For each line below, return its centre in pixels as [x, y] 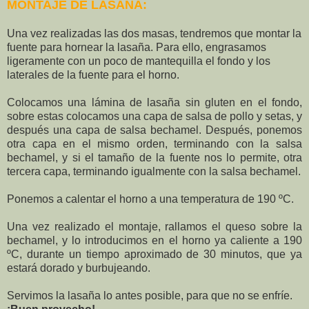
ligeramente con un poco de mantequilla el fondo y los [139, 61]
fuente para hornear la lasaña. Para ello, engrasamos [137, 48]
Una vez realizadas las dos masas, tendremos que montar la [154, 34]
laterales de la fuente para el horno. [93, 75]
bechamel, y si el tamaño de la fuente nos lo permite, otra [154, 158]
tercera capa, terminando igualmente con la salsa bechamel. [154, 172]
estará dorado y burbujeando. [79, 268]
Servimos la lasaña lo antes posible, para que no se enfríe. [150, 296]
